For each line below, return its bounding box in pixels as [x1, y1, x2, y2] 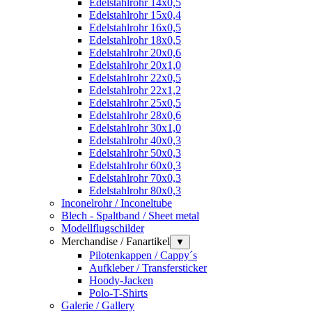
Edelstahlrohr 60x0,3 [89, 159, 181, 171]
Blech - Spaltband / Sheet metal [61, 209, 199, 221]
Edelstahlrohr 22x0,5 [89, 71, 181, 84]
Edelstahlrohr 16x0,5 [89, 21, 181, 33]
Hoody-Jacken [89, 274, 153, 286]
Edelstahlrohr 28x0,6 [89, 109, 181, 121]
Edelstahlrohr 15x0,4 [89, 8, 181, 21]
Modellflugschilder [61, 221, 144, 234]
